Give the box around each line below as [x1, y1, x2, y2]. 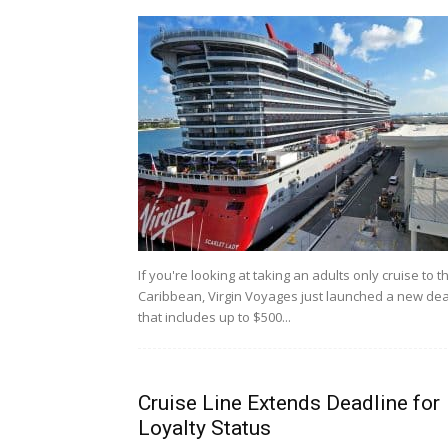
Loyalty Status [138, 416, 271, 441]
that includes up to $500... [138, 308, 291, 327]
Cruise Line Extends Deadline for [138, 391, 440, 416]
